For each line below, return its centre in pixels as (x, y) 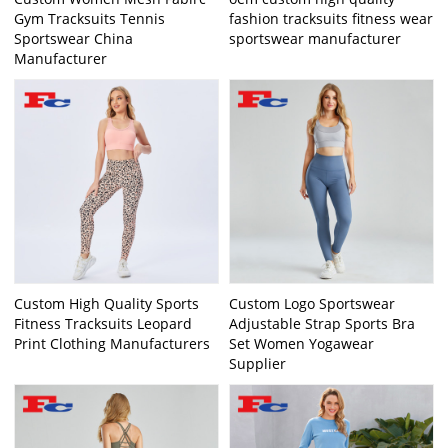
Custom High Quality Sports (107, 303)
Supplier (257, 363)
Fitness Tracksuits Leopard (103, 323)
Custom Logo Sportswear (312, 303)
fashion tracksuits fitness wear (331, 19)
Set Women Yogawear (301, 343)
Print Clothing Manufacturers (112, 343)
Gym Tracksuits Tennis (90, 19)
